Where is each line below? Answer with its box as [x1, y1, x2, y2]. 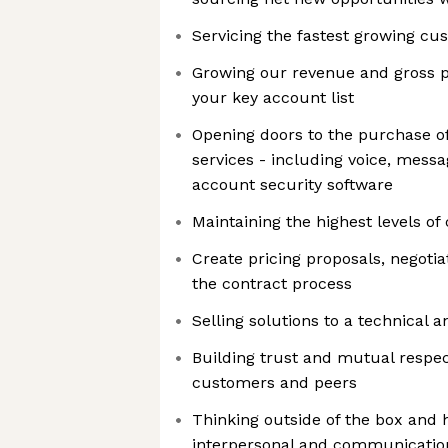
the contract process [192, 274, 352, 293]
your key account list [192, 88, 354, 107]
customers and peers [192, 373, 357, 392]
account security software [192, 175, 393, 194]
